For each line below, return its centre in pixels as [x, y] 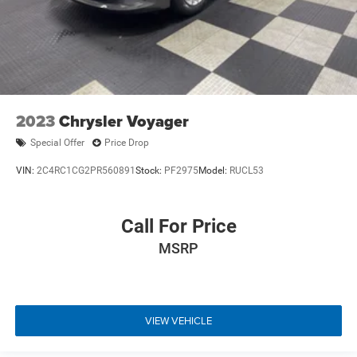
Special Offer [57, 143]
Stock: [150, 171]
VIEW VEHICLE [178, 321]
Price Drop [127, 143]
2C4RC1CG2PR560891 [86, 171]
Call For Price [178, 226]
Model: [214, 171]
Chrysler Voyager [124, 121]
